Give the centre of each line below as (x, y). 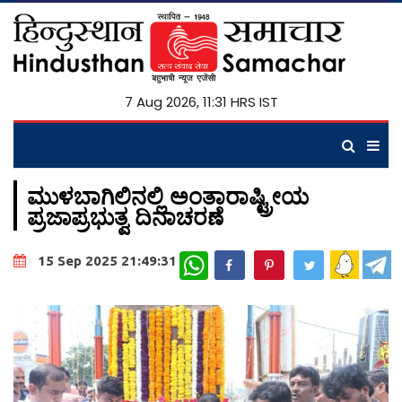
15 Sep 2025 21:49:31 (107, 261)
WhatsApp (238, 258)
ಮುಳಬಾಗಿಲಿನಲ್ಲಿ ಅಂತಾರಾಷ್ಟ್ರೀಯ (168, 196)
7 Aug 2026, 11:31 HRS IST (201, 102)
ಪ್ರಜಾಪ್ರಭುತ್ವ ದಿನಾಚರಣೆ (125, 216)
